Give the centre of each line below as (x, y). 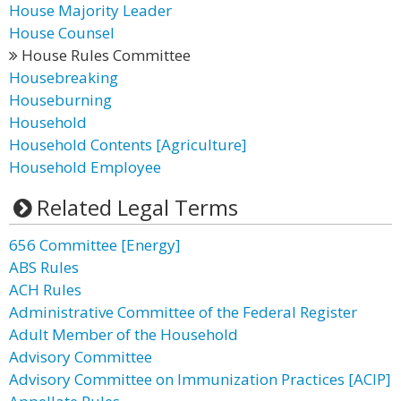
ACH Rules (45, 290)
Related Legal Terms (137, 207)
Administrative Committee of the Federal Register (183, 312)
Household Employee (85, 167)
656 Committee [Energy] (95, 245)
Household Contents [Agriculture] (128, 145)
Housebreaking (64, 77)
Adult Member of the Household (124, 334)
